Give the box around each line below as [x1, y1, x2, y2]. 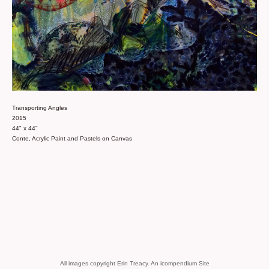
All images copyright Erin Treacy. [59, 260, 151, 267]
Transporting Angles [12, 104, 67, 112]
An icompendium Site [150, 260, 210, 267]
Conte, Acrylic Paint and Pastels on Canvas [12, 135, 132, 142]
